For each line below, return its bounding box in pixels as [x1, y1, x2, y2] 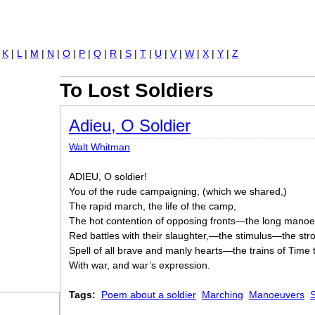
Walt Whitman [69, 141, 130, 153]
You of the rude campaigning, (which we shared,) [69, 186, 287, 197]
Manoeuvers [249, 289, 304, 300]
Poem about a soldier [101, 289, 196, 300]
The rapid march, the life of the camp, [69, 200, 236, 212]
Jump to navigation [110, 18, 205, 30]
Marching [202, 289, 243, 300]
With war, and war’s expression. [69, 259, 210, 271]
